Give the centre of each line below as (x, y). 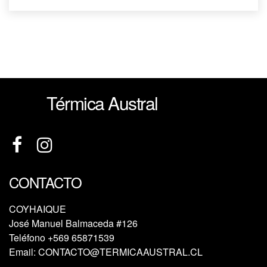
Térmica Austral (102, 103)
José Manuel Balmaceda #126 (73, 223)
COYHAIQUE (38, 209)
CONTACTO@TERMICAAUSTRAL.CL (120, 252)
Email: (24, 252)
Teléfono (28, 237)
